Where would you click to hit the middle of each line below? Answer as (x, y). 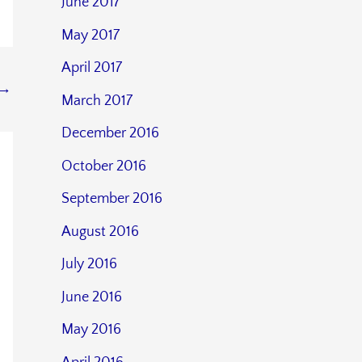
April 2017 (92, 68)
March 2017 (97, 101)
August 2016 (100, 232)
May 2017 (90, 35)
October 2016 (104, 166)
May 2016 (91, 330)
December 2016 (110, 134)
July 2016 (89, 265)
